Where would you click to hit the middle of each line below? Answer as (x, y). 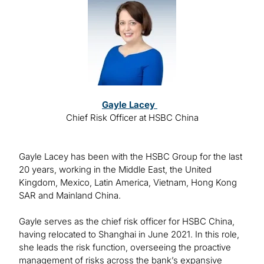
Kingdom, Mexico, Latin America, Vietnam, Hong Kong (128, 183)
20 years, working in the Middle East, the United (115, 170)
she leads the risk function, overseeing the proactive (125, 247)
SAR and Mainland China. (70, 196)
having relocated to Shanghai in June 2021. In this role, (129, 235)
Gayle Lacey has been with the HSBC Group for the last (131, 157)
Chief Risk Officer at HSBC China (132, 118)
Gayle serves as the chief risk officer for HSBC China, (127, 222)
